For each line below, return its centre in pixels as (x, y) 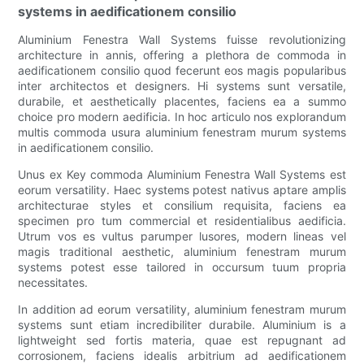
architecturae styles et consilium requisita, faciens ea (182, 206)
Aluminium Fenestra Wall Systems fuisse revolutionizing (182, 40)
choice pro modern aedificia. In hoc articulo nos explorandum (182, 117)
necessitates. (53, 283)
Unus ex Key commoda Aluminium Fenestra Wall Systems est (182, 175)
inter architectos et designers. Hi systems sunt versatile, (182, 86)
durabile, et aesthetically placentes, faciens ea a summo (182, 102)
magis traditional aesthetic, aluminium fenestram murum (182, 252)
